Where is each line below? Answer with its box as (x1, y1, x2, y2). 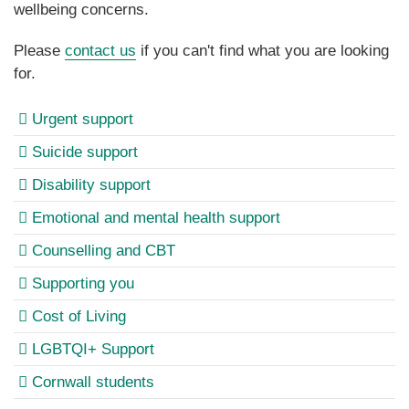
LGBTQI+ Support (32, 341, 154, 358)
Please (14, 42, 65, 59)
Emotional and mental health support (32, 209, 280, 226)
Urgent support (32, 110, 133, 128)
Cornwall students (32, 373, 154, 391)
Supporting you (32, 275, 134, 292)
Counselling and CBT (32, 242, 175, 259)
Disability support (32, 176, 151, 194)
